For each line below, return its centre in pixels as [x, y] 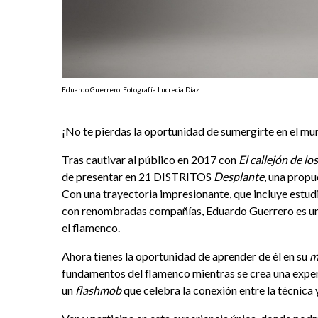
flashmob [97, 290]
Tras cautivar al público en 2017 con [150, 159]
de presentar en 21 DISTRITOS [138, 176]
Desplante [239, 176]
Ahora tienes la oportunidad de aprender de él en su [186, 256]
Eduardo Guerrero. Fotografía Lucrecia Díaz [131, 89]
